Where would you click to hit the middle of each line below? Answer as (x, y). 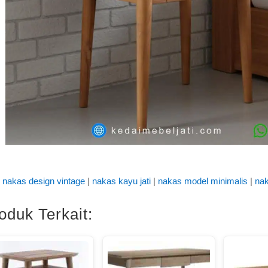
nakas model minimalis (202, 181)
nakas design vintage (43, 181)
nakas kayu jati (121, 181)
